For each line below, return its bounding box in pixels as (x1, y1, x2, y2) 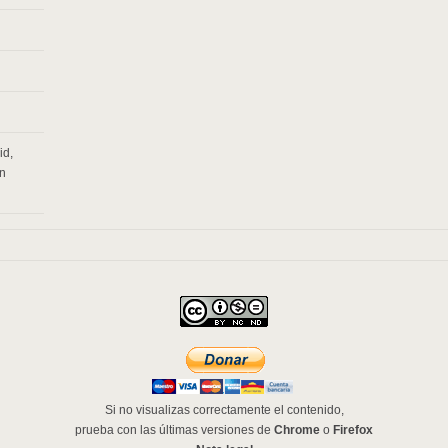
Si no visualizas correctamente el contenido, (104, 403, 344, 417)
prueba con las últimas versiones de (75, 423, 274, 437)
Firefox (333, 423, 373, 437)
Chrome (274, 423, 320, 437)
